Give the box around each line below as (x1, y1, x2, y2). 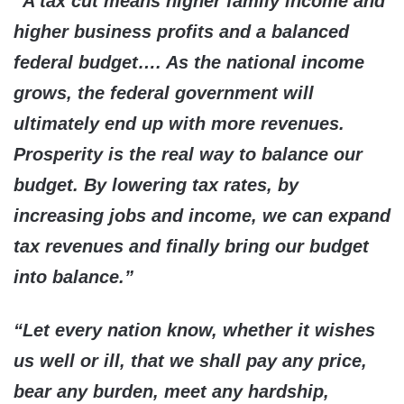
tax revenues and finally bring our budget (14, 236, 369, 257)
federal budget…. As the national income (14, 52, 364, 73)
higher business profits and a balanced (14, 22, 349, 42)
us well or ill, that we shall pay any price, (14, 351, 367, 372)
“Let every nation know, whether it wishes (14, 320, 375, 341)
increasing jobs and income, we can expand (14, 206, 390, 226)
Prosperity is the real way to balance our (14, 144, 363, 165)
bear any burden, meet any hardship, (14, 381, 329, 402)
